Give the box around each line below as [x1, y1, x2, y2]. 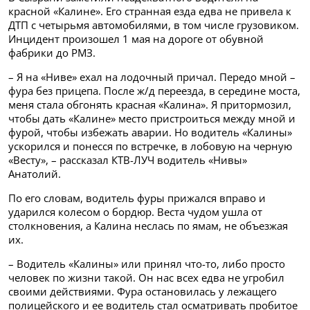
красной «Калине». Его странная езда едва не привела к [8, 3, 291, 18]
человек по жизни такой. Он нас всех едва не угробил [8, 270, 284, 284]
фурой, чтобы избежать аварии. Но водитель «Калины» [8, 125, 292, 139]
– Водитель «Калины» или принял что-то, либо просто [8, 256, 285, 271]
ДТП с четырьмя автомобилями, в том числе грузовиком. [8, 17, 299, 32]
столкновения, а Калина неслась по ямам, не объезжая [8, 218, 288, 232]
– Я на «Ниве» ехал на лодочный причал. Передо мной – [8, 69, 295, 84]
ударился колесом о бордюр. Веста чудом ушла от [8, 204, 262, 219]
